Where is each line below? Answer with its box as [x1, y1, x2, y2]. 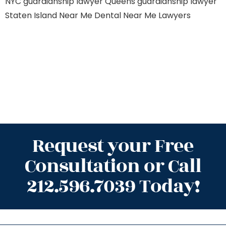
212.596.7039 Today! [26, 172, 200, 201]
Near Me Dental [59, 10, 121, 21]
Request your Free [32, 132, 194, 160]
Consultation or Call [25, 152, 201, 181]
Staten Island [5, 10, 57, 21]
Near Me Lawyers [123, 10, 191, 21]
